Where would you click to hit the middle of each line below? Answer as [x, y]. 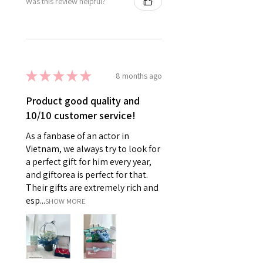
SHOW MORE [65, 201]
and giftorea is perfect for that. [87, 175]
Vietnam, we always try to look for [93, 149]
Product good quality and [83, 101]
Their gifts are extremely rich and [92, 188]
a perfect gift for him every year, [89, 162]
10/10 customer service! [81, 116]
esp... [36, 201]
